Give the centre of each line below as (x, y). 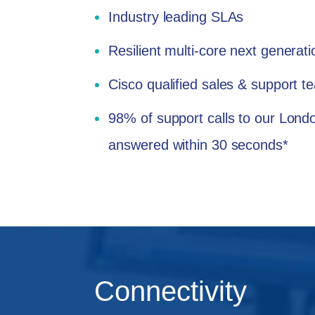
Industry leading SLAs (176, 17)
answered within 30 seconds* (198, 145)
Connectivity (171, 291)
